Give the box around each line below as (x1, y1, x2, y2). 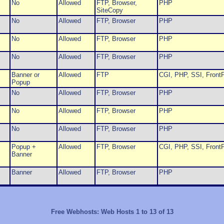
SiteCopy (96, 6, 123, 14)
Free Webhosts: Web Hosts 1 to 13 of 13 (50, 208, 173, 216)
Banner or (11, 71, 39, 79)
